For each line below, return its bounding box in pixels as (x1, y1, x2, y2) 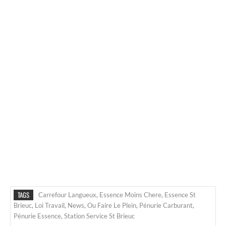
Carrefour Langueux (38, 190, 96, 199)
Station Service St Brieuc (64, 211, 135, 220)
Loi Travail (35, 201, 65, 209)
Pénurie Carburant (139, 201, 193, 209)
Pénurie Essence (14, 211, 61, 220)
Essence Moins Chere (99, 190, 161, 199)
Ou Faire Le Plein (87, 201, 136, 209)
